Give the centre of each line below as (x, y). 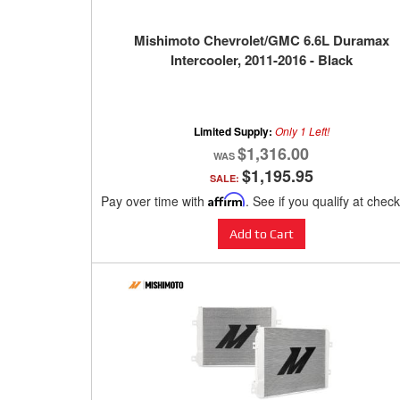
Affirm (227, 200)
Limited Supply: (234, 132)
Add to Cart (261, 234)
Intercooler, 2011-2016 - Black (261, 60)
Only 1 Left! (302, 131)
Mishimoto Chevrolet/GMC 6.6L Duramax (261, 41)
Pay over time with (154, 201)
